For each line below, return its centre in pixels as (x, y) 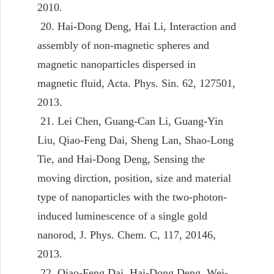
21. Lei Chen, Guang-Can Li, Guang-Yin (130, 121)
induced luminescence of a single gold (122, 216)
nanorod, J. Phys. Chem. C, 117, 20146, (127, 235)
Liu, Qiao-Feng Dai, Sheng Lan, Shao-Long (135, 140)
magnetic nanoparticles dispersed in (117, 64)
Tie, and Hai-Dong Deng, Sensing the (121, 159)
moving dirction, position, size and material (134, 178)
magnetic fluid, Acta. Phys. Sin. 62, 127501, (136, 83)
